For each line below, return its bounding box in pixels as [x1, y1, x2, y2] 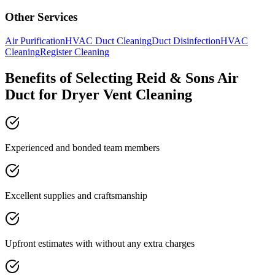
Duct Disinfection [152, 35, 220, 46]
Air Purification [5, 35, 65, 46]
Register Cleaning [40, 46, 109, 57]
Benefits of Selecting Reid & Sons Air [5, 69, 239, 86]
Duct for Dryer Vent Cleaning [5, 86, 192, 103]
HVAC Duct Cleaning [65, 35, 152, 46]
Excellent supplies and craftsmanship [5, 190, 147, 201]
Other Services [5, 10, 77, 24]
